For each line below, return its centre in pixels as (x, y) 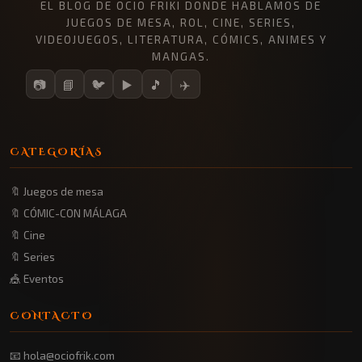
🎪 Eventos (37, 278)
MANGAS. (181, 56)
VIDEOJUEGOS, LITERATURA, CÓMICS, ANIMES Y (181, 39)
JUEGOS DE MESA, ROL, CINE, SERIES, (181, 22)
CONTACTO (52, 316)
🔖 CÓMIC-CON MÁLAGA (68, 213)
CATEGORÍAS (57, 152)
